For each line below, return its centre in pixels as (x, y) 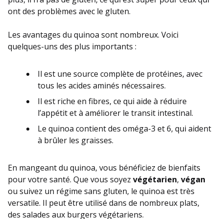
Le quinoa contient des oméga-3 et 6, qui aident (124, 128)
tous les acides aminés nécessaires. (102, 85)
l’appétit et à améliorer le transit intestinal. (115, 113)
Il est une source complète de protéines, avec (120, 74)
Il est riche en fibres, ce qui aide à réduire (112, 101)
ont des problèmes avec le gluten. (69, 11)
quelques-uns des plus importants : (72, 46)
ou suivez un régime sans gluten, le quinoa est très (101, 191)
